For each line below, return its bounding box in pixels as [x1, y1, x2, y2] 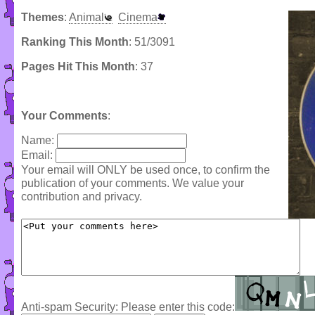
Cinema [118, 11, 157, 24]
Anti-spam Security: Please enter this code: [21, 301, 235, 314]
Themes [21, 11, 64, 24]
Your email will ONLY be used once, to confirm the [21, 164, 270, 176]
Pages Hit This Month [21, 60, 135, 73]
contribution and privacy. [21, 191, 142, 203]
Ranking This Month [21, 36, 129, 49]
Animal [69, 11, 104, 24]
